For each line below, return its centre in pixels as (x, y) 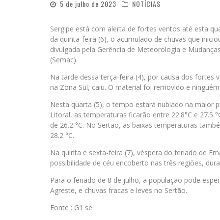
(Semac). (65, 60)
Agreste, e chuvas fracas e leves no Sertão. (119, 190)
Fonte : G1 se (71, 207)
